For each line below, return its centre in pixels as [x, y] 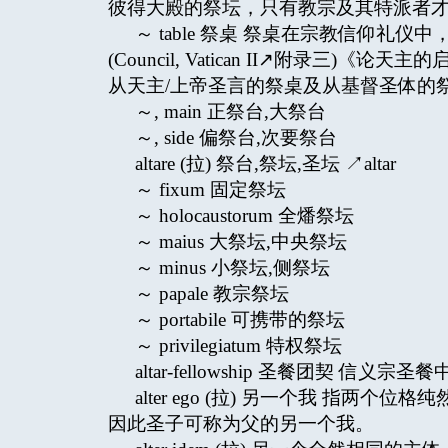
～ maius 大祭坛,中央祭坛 [240, 241]
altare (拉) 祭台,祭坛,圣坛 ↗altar [265, 163]
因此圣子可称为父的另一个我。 [241, 423]
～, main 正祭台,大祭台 [230, 111]
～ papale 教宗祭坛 [211, 293]
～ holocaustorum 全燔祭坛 [244, 215]
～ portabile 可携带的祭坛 [239, 319]
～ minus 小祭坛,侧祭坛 [232, 267]
